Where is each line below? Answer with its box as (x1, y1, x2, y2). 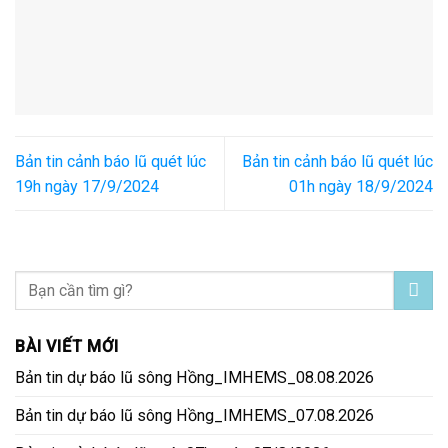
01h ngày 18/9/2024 (289, 176, 433, 196)
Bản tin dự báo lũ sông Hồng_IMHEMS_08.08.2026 (15, 368, 374, 388)
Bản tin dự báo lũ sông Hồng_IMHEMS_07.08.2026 (15, 406, 374, 426)
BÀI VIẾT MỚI (15, 337, 119, 357)
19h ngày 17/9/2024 (15, 176, 159, 196)
